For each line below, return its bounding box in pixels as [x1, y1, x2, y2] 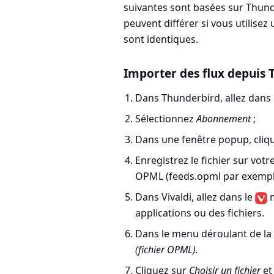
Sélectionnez [135, 112, 197, 125]
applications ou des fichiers [135, 206, 262, 220]
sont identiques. [124, 32, 198, 46]
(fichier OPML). [135, 243, 199, 256]
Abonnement [196, 112, 251, 125]
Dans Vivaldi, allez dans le [135, 190, 256, 204]
